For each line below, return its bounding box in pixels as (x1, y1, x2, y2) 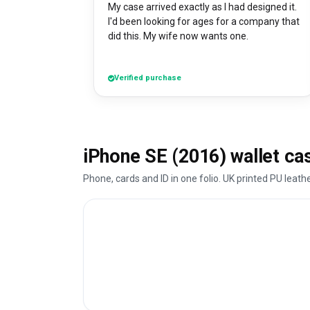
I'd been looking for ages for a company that (108, 16, 300, 28)
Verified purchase (114, 73, 181, 83)
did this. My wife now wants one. (143, 30, 248, 42)
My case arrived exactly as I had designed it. (108, 1, 297, 13)
